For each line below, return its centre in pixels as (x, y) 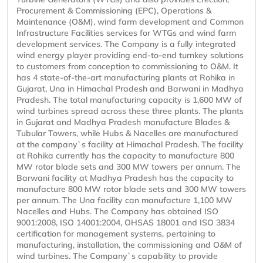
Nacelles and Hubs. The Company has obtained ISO (117, 212)
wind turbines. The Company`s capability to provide (117, 256)
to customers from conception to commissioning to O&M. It (127, 67)
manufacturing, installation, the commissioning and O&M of (129, 245)
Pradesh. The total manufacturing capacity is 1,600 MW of (129, 100)
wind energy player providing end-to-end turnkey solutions (130, 55)
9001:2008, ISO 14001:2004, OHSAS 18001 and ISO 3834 (126, 223)
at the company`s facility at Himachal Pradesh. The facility (130, 145)
